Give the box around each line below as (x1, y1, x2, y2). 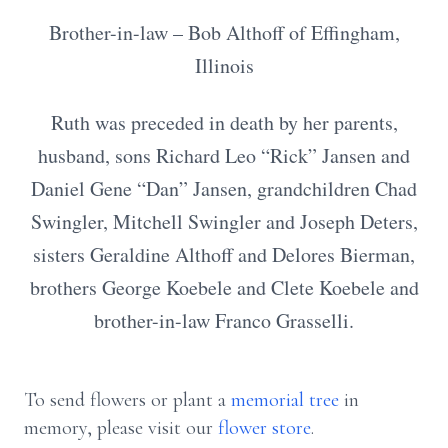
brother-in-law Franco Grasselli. (94, 307, 354, 334)
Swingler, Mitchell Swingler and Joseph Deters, (30, 208, 418, 235)
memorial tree (231, 388, 339, 412)
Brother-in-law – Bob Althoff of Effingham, (48, 19, 400, 46)
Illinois (194, 52, 254, 79)
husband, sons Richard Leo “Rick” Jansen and (38, 142, 410, 169)
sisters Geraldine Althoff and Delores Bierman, (33, 241, 415, 268)
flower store (218, 416, 311, 440)
